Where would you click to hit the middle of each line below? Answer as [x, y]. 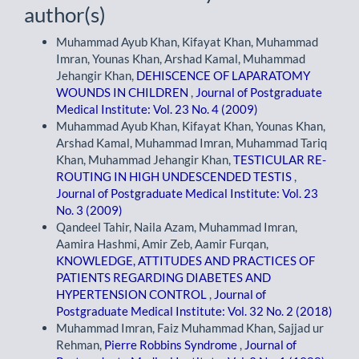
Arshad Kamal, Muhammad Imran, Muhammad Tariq [192, 143]
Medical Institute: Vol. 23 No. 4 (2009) [157, 109]
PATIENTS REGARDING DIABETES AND [163, 278]
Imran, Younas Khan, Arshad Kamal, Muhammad [181, 59]
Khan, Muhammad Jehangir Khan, [145, 160]
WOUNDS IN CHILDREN [123, 93]
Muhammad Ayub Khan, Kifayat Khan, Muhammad [187, 42]
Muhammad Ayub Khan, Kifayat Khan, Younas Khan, [191, 126]
